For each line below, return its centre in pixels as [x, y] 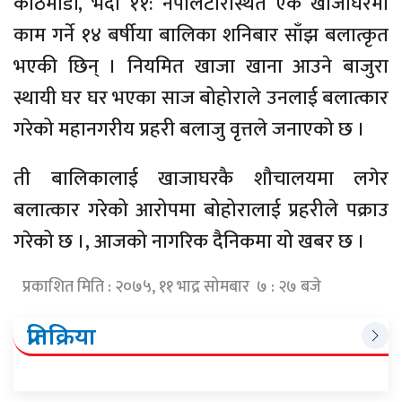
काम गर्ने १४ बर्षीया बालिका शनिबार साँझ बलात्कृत [201, 36]
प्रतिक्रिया [61, 336]
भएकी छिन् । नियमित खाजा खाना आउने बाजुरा [201, 67]
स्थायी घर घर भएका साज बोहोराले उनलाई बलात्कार [201, 99]
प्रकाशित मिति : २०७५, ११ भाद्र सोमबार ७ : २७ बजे [172, 288]
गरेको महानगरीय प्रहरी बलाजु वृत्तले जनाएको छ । [189, 130]
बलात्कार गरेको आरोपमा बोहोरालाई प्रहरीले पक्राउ [201, 211]
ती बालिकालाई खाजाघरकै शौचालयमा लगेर [201, 179]
